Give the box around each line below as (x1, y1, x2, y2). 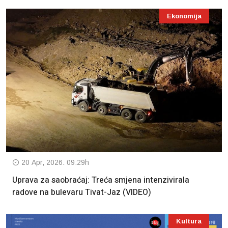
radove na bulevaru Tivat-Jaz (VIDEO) (12, 186, 151, 199)
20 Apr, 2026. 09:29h (19, 158, 89, 167)
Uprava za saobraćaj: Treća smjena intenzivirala (12, 174, 189, 187)
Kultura (176, 217, 202, 225)
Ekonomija (167, 12, 202, 20)
